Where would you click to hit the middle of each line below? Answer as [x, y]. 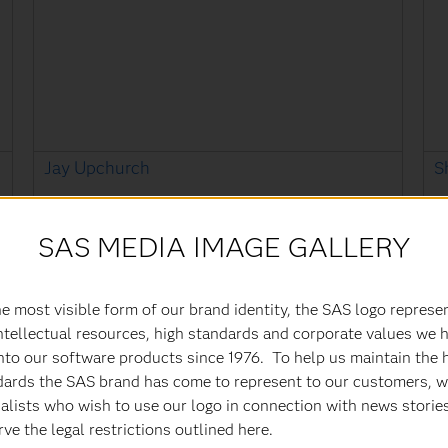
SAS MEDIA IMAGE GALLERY [224, 246]
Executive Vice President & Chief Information [204, 205]
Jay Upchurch [97, 168]
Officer [69, 227]
